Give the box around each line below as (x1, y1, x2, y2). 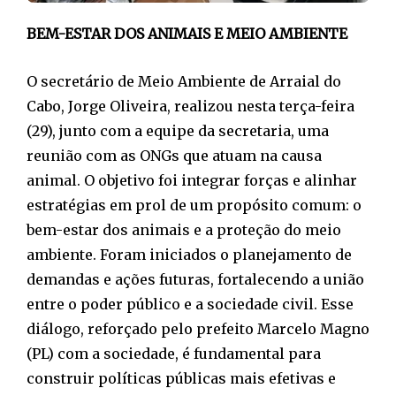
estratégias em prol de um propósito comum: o (27, 195, 362, 214)
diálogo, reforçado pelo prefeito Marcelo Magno (27, 319, 369, 338)
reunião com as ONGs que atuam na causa (27, 146, 322, 164)
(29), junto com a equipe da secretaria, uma (27, 121, 329, 140)
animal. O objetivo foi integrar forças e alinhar (27, 171, 357, 189)
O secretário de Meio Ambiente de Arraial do (27, 72, 341, 90)
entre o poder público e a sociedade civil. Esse (27, 294, 354, 313)
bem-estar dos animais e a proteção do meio (27, 220, 341, 239)
